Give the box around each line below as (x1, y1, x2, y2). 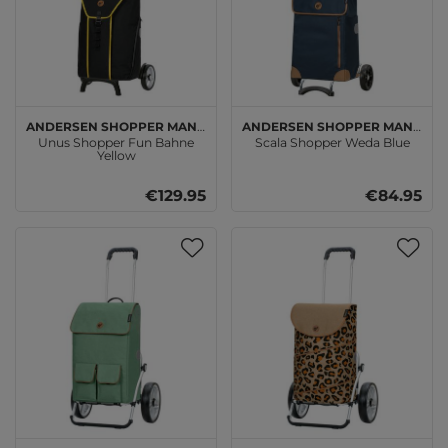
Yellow (96, 147, 136, 163)
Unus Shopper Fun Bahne (38, 134, 194, 150)
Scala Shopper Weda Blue (254, 134, 410, 150)
